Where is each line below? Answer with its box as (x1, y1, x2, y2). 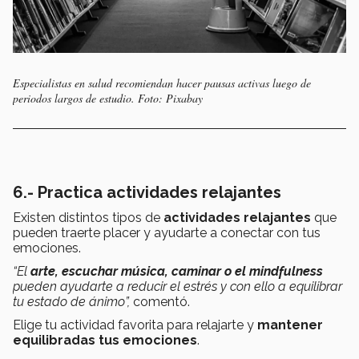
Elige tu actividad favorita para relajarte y (13, 317, 257, 333)
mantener (257, 317, 323, 333)
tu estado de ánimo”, (13, 294, 130, 310)
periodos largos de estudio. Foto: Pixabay (13, 91, 203, 107)
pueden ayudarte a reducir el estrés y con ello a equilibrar (13, 279, 342, 295)
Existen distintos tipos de (13, 210, 163, 226)
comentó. (130, 294, 190, 310)
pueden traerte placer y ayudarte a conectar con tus (13, 225, 321, 241)
